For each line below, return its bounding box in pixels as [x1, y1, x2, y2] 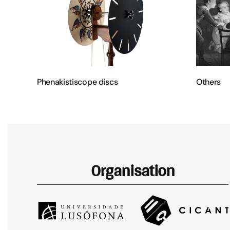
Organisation [90, 156, 175, 185]
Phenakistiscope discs [37, 76, 118, 88]
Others [196, 76, 221, 88]
